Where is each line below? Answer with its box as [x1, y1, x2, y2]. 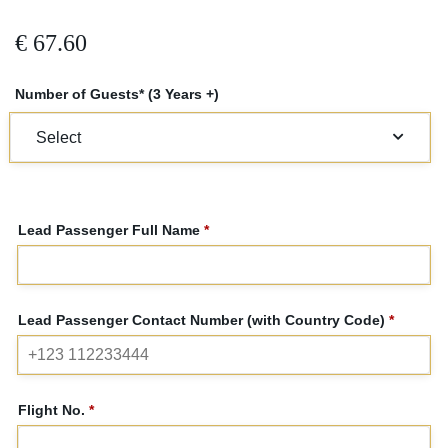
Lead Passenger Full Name [18, 221, 204, 238]
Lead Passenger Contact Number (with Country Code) [18, 311, 389, 328]
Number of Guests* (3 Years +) [15, 85, 219, 102]
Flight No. [18, 401, 89, 418]
